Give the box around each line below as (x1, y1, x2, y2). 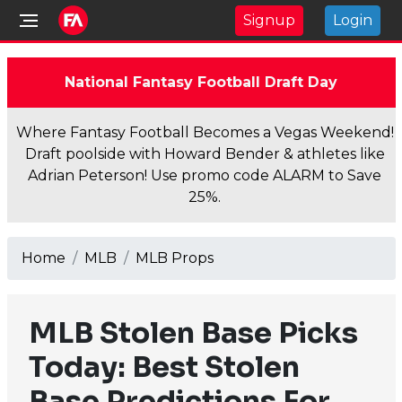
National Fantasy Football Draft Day (65, 74, 337, 91)
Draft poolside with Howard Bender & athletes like (24, 145, 385, 162)
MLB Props (135, 249, 214, 267)
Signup (243, 11, 295, 29)
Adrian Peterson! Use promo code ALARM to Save (28, 167, 381, 184)
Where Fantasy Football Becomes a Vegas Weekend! (15, 124, 394, 141)
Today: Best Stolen (28, 349, 300, 385)
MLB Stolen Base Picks (28, 315, 358, 351)
